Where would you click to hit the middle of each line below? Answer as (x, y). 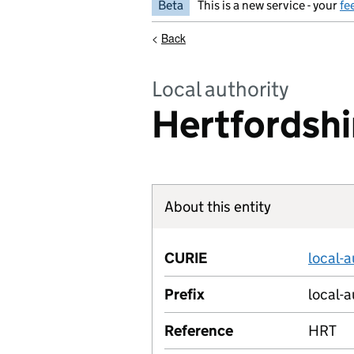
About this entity (218, 207)
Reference (199, 331)
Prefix (185, 294)
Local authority (220, 89)
